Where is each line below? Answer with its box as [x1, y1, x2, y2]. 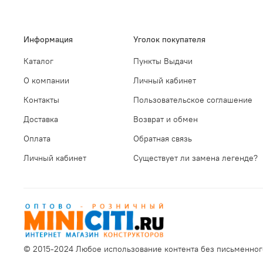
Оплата [23, 133, 50, 144]
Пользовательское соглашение [133, 95, 252, 106]
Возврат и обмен [133, 114, 198, 125]
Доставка [23, 114, 58, 125]
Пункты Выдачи [133, 56, 193, 67]
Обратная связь [133, 133, 192, 144]
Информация [23, 34, 73, 45]
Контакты [23, 95, 59, 106]
